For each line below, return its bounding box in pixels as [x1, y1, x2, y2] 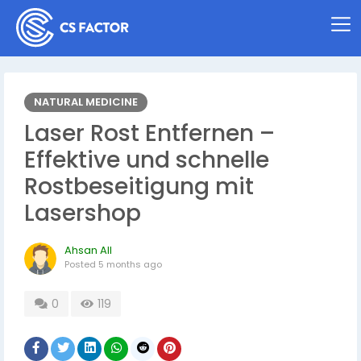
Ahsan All [64, 243, 112, 258]
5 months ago [98, 258, 162, 271]
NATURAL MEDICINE [34, 94, 138, 110]
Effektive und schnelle [24, 144, 269, 176]
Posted [64, 258, 98, 271]
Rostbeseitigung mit [24, 171, 254, 202]
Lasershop [24, 197, 141, 229]
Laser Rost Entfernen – [24, 118, 275, 149]
